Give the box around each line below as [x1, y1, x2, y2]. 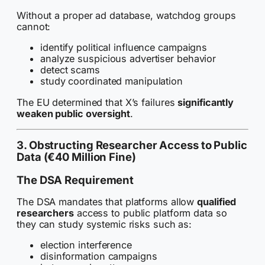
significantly [177, 96, 234, 108]
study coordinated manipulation [40, 75, 183, 88]
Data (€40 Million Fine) [17, 150, 136, 164]
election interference [40, 239, 132, 251]
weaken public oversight [17, 107, 130, 119]
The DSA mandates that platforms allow [17, 196, 198, 208]
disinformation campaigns [40, 250, 157, 263]
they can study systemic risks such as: [17, 218, 192, 231]
